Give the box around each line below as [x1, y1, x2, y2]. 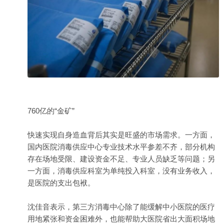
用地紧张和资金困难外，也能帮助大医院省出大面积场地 [27, 214, 215, 223]
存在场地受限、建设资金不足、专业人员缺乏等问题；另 [27, 154, 215, 163]
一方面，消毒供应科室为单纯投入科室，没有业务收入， [27, 166, 215, 175]
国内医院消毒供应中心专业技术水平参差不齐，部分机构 [27, 142, 215, 151]
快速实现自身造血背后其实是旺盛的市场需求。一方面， [27, 130, 215, 139]
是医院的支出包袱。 [27, 178, 95, 187]
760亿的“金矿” [27, 106, 74, 115]
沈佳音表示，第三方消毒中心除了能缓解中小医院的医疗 [27, 202, 215, 211]
